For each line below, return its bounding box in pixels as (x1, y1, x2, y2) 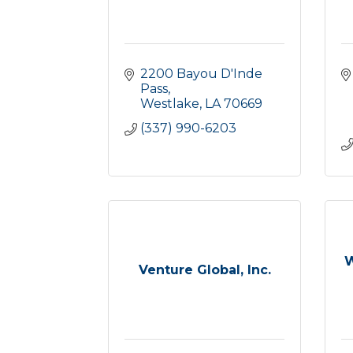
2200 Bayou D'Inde (140, 66, 262, 81)
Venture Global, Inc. (138, 262, 271, 277)
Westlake (140, 96, 199, 111)
